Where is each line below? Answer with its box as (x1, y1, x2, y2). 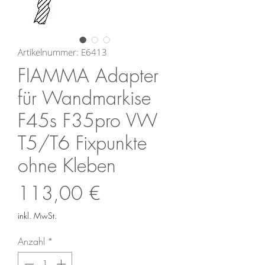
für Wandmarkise (18, 85, 151, 111)
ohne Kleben (18, 153, 116, 179)
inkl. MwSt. (18, 210, 57, 222)
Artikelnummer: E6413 (18, 46, 107, 59)
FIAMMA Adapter (18, 63, 159, 89)
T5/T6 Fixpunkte (18, 130, 147, 156)
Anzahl (18, 235, 45, 248)
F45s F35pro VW (18, 108, 157, 134)
